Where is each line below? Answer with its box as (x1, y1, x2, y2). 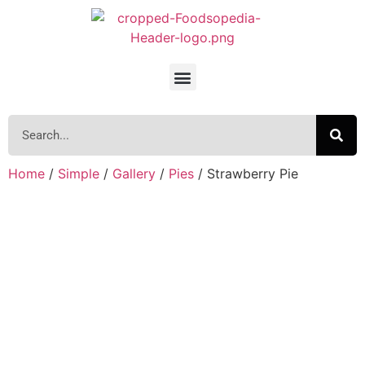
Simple (58, 165, 99, 182)
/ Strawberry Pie (194, 165, 298, 182)
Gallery (112, 165, 156, 182)
